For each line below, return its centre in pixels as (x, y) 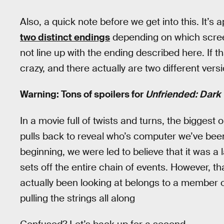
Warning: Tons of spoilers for (83, 94)
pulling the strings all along (77, 198)
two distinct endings (65, 37)
